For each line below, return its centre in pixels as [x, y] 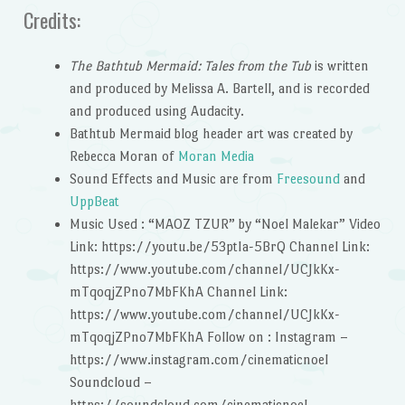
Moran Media [216, 156]
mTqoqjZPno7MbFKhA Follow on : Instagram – [208, 337]
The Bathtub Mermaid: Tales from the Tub [190, 66]
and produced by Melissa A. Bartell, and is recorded [219, 89]
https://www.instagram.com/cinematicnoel [198, 360]
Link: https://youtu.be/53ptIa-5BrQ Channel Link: [219, 247]
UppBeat [94, 202]
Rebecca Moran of [123, 156]
